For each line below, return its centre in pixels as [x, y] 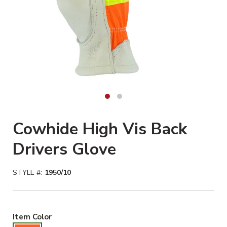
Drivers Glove [64, 149]
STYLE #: [27, 172]
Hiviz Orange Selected [93, 216]
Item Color [32, 217]
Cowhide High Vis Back [100, 129]
